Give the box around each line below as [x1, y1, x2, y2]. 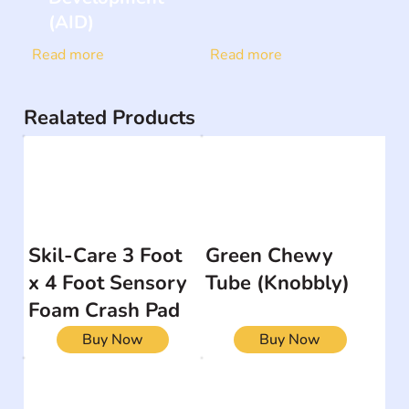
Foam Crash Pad [28, 296, 181, 324]
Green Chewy [205, 241, 334, 269]
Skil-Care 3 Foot [28, 241, 183, 269]
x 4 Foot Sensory [28, 268, 188, 297]
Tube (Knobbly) [205, 268, 351, 297]
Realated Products [24, 104, 196, 132]
